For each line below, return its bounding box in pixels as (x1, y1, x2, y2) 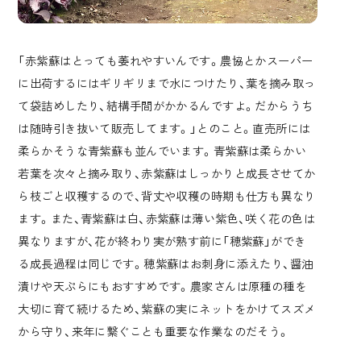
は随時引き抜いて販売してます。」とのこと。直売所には (18, 118, 311, 136)
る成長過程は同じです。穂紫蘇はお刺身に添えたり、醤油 (18, 254, 313, 272)
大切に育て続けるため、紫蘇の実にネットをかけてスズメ (18, 299, 316, 317)
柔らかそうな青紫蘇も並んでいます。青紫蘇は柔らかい (18, 141, 307, 159)
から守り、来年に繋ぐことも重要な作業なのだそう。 (18, 322, 290, 339)
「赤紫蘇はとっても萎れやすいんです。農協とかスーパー (18, 51, 313, 68)
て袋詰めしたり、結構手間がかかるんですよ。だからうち (18, 96, 313, 114)
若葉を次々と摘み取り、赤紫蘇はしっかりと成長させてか (18, 164, 316, 181)
